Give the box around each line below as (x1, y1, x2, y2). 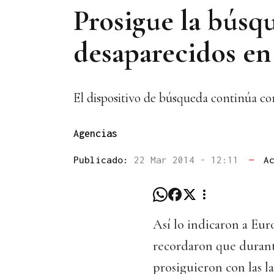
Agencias (73, 128, 117, 139)
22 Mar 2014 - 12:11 (134, 154, 244, 166)
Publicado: (73, 154, 134, 166)
